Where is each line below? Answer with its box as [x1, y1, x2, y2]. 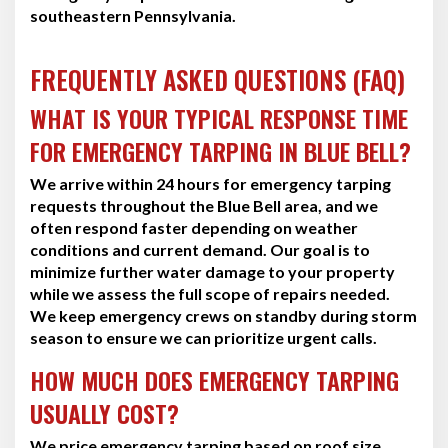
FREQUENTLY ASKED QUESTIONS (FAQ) [30, 60, 405, 98]
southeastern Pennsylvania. [30, 5, 236, 25]
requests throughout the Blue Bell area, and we [30, 195, 378, 215]
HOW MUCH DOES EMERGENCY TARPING [30, 361, 399, 398]
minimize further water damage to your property [30, 261, 395, 281]
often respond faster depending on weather [30, 217, 358, 237]
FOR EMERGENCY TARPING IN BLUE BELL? [30, 132, 411, 169]
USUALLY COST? [30, 394, 179, 431]
